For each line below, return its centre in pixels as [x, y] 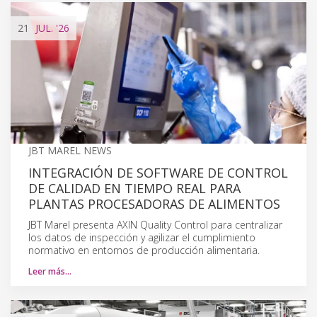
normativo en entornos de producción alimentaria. [144, 250]
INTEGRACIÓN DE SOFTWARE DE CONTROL [158, 172]
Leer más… [50, 271]
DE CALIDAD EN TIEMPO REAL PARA [134, 188]
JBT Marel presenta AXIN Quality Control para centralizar [155, 224]
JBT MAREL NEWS [70, 150]
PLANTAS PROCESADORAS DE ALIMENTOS [154, 203]
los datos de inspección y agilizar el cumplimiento [142, 237]
